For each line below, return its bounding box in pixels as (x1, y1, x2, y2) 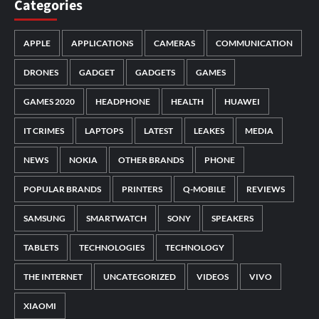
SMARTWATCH (86, 213, 147, 224)
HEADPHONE (95, 96, 150, 108)
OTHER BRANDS (118, 155, 184, 166)
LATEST (144, 125, 173, 137)
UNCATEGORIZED (103, 271, 176, 283)
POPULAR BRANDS (23, 184, 101, 195)
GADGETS (135, 67, 175, 78)
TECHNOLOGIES (79, 242, 145, 253)
